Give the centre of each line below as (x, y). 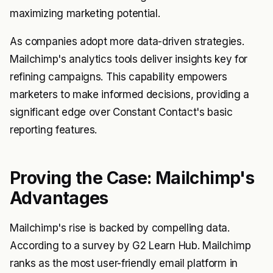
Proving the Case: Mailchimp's (132, 178)
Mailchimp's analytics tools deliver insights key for (129, 59)
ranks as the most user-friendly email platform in (124, 264)
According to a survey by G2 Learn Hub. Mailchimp (130, 246)
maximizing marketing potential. (85, 14)
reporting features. (54, 130)
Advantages (59, 198)
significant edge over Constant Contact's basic (121, 112)
